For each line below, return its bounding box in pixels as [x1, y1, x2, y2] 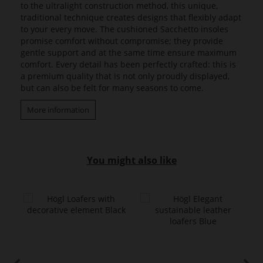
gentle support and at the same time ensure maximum [21, 47, 237, 59]
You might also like [86, 154, 177, 167]
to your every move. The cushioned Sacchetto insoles [21, 23, 228, 35]
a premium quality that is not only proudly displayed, [21, 70, 230, 82]
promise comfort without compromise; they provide [21, 35, 223, 47]
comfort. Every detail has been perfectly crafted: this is [21, 59, 236, 70]
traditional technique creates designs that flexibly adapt [21, 12, 241, 23]
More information [27, 104, 89, 116]
